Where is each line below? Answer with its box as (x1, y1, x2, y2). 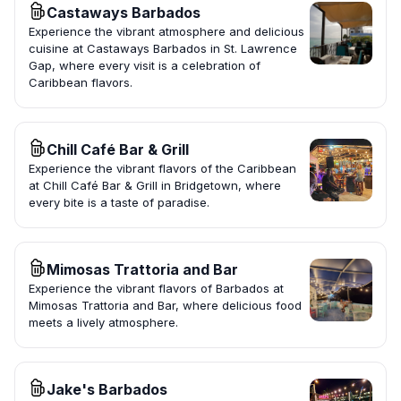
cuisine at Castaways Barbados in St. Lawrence (29, 41, 297, 56)
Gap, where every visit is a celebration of (29, 58, 260, 73)
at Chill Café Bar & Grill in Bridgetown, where (29, 178, 281, 193)
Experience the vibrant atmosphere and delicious (29, 24, 304, 39)
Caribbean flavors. (29, 75, 132, 90)
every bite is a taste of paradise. (29, 195, 209, 210)
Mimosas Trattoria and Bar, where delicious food (29, 298, 302, 313)
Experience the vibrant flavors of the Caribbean (29, 161, 296, 176)
